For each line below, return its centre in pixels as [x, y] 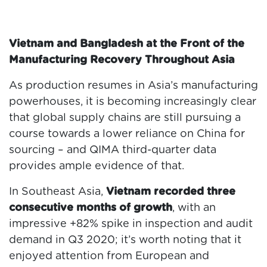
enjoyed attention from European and [109, 257]
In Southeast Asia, [58, 192]
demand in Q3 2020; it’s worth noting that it [125, 240]
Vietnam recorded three [171, 192]
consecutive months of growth [91, 208]
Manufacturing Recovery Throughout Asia [122, 60]
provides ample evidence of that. [97, 167]
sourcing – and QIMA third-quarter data [113, 150]
